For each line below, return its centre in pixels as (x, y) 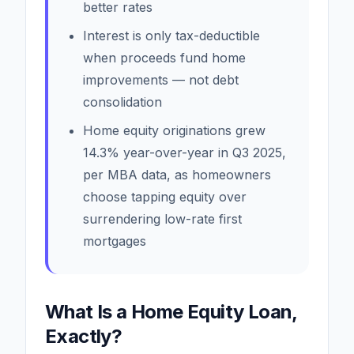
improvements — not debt (161, 79)
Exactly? (84, 336)
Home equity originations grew (174, 130)
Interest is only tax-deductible (171, 35)
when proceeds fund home (164, 57)
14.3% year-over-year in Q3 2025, (185, 152)
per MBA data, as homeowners (177, 174)
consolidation (122, 102)
